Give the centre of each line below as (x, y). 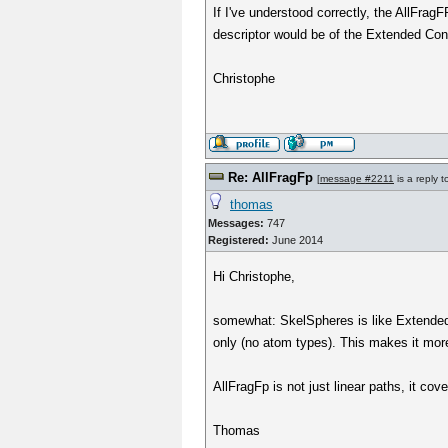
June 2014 (296, 240)
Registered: (238, 240)
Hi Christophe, (254, 276)
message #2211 (357, 178)
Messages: (236, 223)
